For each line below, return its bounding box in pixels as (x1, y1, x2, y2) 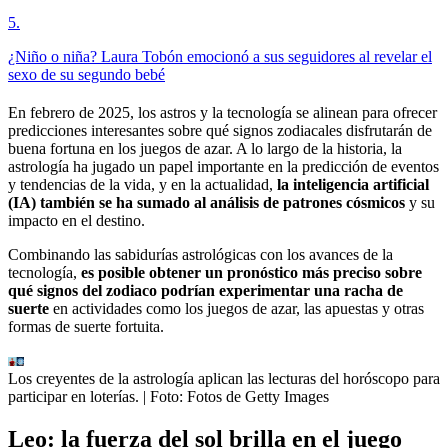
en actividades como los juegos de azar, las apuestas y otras (49, 300, 424, 318)
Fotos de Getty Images (187, 388, 329, 406)
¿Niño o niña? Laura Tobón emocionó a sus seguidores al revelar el (8, 48, 432, 66)
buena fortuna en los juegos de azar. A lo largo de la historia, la (8, 140, 402, 158)
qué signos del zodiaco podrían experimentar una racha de (8, 282, 403, 300)
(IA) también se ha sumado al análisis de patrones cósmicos (8, 194, 409, 212)
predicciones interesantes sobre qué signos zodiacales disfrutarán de (8, 122, 432, 140)
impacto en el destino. (8, 212, 145, 230)
